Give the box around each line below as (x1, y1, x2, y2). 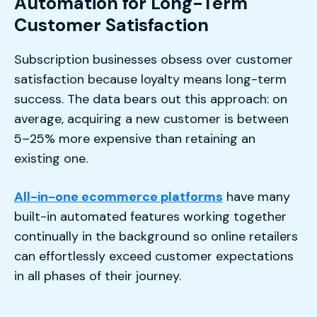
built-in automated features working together (14, 207, 287, 225)
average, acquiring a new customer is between (14, 110, 289, 127)
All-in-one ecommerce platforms (14, 188, 223, 205)
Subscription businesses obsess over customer (14, 51, 293, 68)
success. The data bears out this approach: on (14, 91, 287, 108)
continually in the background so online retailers (14, 227, 298, 245)
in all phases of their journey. (14, 267, 185, 284)
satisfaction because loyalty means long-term (14, 71, 287, 88)
